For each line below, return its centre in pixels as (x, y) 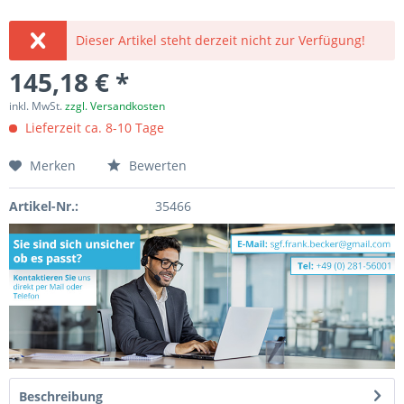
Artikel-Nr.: (44, 206)
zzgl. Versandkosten (115, 106)
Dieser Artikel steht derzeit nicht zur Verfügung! (221, 40)
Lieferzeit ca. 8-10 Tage (93, 128)
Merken (53, 165)
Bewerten (156, 165)
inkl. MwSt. (37, 106)
